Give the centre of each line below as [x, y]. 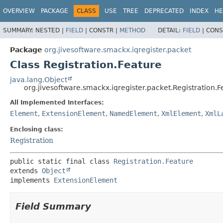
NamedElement [133, 113]
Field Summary [53, 206]
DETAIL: [170, 30]
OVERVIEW [19, 11]
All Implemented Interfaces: [57, 102]
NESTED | [51, 30]
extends [26, 170]
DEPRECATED [164, 11]
